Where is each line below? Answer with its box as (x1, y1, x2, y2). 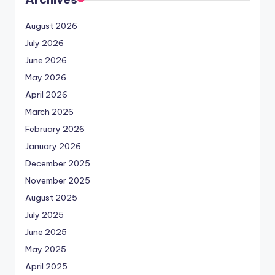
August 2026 (25, 20, 77, 32)
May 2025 (25, 244, 66, 255)
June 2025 (25, 227, 67, 238)
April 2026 (25, 89, 68, 101)
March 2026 (25, 106, 74, 118)
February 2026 (25, 123, 85, 135)
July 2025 (25, 209, 64, 221)
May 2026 (25, 72, 66, 83)
